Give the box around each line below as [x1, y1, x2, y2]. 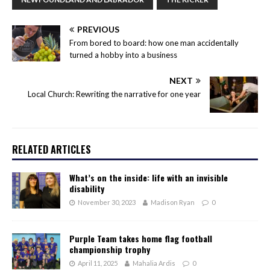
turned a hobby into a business [69, 50, 177, 60]
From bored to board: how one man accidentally [69, 38, 239, 48]
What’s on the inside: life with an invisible [69, 171, 228, 184]
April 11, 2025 [78, 259, 118, 268]
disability [69, 182, 104, 195]
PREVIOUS [77, 24, 119, 35]
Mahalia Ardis [133, 259, 175, 268]
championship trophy [69, 243, 150, 256]
